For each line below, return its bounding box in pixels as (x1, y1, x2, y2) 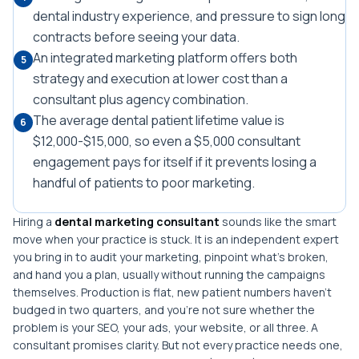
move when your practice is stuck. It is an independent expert (13, 232, 339, 247)
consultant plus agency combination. (33, 91, 248, 108)
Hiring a (13, 214, 54, 229)
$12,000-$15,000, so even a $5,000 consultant (33, 132, 301, 150)
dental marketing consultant (54, 214, 220, 229)
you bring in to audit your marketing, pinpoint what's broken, (13, 249, 329, 264)
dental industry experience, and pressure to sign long (33, 7, 345, 25)
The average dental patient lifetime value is (33, 111, 284, 129)
